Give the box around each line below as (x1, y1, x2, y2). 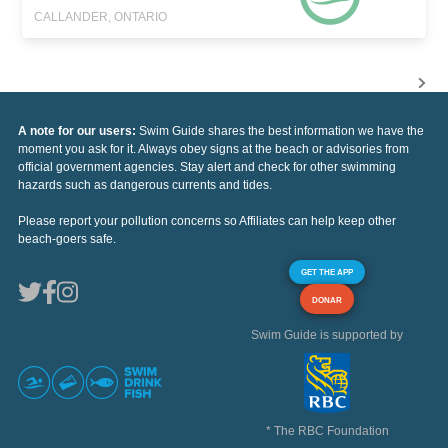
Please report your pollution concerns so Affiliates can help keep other (18, 214, 396, 229)
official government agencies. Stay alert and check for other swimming (18, 160, 396, 175)
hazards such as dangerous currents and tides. (18, 178, 272, 193)
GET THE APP (301, 267, 353, 278)
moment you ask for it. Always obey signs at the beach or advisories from (18, 142, 409, 157)
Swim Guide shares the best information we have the (139, 124, 424, 139)
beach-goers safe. (18, 232, 116, 247)
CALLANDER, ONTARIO (34, 10, 168, 25)
